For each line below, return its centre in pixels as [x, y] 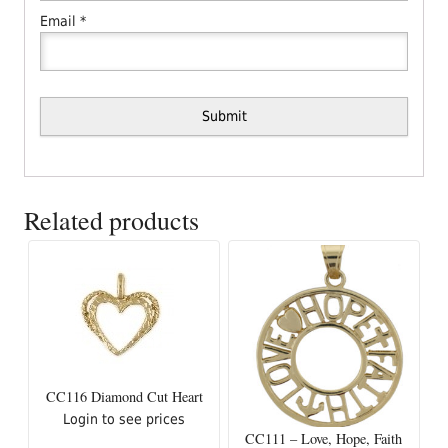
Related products [112, 219]
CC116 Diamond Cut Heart [124, 396]
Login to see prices [124, 418]
